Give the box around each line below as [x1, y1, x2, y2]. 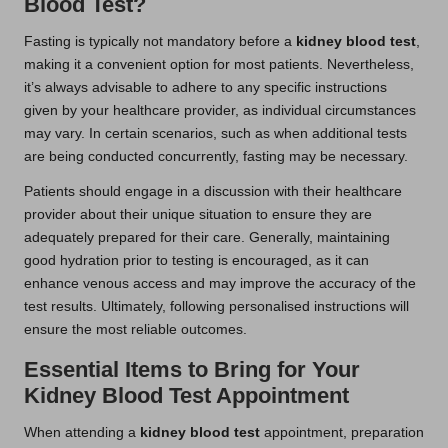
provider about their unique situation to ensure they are [24, 206, 372, 222]
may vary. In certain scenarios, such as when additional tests [24, 125, 407, 141]
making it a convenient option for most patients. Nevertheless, [24, 56, 414, 72]
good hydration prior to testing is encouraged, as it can [24, 252, 369, 268]
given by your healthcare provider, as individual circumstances [24, 102, 416, 118]
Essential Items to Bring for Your [24, 356, 360, 382]
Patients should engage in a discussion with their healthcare [24, 183, 402, 199]
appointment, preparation [260, 424, 424, 440]
